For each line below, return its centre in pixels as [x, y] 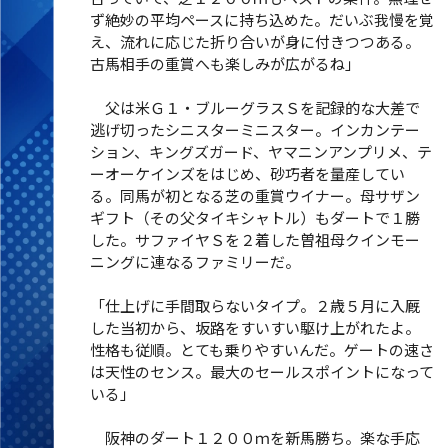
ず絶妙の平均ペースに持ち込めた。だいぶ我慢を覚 [261, 19]
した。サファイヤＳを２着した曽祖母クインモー [254, 239]
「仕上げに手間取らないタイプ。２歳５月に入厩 [254, 305]
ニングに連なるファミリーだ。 [194, 261]
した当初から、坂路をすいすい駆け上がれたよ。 [254, 327]
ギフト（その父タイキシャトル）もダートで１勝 [254, 217]
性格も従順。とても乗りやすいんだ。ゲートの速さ [261, 349]
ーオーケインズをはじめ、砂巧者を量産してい [247, 173]
